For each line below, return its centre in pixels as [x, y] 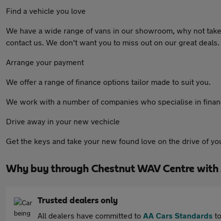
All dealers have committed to [90, 215]
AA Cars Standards [178, 215]
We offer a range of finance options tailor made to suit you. [108, 82]
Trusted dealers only [78, 201]
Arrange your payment [45, 62]
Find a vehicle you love [46, 11]
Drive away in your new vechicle [63, 121]
